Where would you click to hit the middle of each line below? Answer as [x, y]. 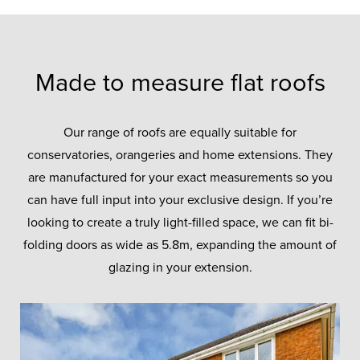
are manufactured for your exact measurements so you [180, 177]
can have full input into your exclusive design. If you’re [180, 200]
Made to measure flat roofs [180, 83]
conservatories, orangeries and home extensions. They [180, 155]
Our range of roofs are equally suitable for [180, 132]
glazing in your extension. [180, 267]
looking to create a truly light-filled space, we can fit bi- [180, 222]
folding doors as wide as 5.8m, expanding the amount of [180, 245]
